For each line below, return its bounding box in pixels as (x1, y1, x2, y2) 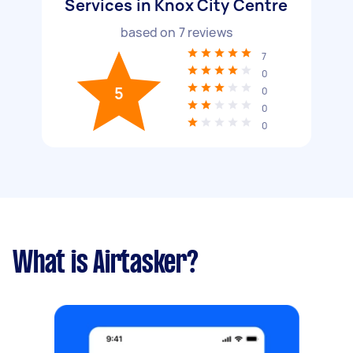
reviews (184, 24, 232, 41)
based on (121, 24, 179, 41)
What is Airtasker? (13, 250, 199, 278)
